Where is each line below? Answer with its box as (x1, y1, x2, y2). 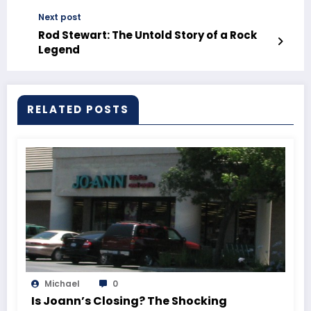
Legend (38, 42, 80, 58)
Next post (38, 11, 81, 24)
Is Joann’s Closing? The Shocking (31, 293, 227, 310)
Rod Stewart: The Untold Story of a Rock (38, 28, 257, 43)
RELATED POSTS (27, 102, 129, 117)
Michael (44, 278, 80, 290)
